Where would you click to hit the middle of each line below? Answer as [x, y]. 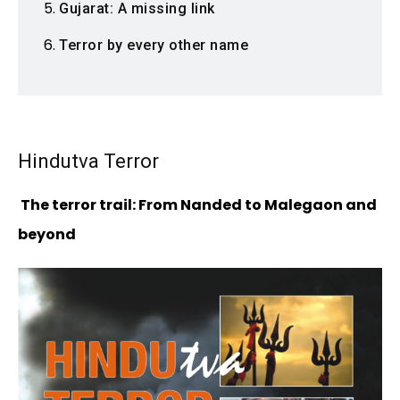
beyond [47, 235]
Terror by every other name [154, 46]
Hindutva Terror [88, 162]
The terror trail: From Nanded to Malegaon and [197, 205]
